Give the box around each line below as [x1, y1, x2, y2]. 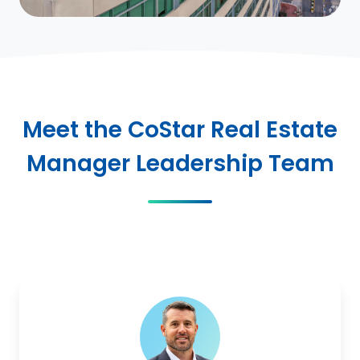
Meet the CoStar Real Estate [22, 113, 337, 145]
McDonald [180, 295, 252, 316]
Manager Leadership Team [26, 147, 334, 179]
